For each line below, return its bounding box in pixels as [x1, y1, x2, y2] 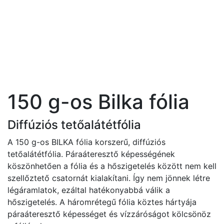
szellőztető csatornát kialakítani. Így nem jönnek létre [7, 173, 210, 183]
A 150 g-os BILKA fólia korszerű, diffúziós [7, 137, 165, 147]
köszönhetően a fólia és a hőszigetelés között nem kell [7, 161, 216, 171]
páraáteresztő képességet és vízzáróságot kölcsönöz [7, 209, 211, 219]
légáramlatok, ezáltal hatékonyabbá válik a [7, 185, 170, 195]
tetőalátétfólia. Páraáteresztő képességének [7, 149, 175, 159]
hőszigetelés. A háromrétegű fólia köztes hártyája [7, 197, 196, 207]
